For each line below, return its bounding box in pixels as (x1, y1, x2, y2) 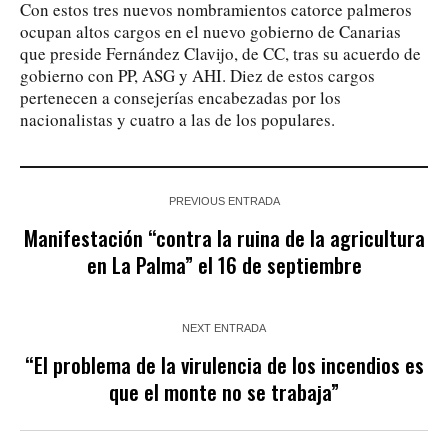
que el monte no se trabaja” (109, 375, 339, 407)
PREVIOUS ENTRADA (168, 194, 280, 207)
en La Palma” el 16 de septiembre (86, 248, 362, 280)
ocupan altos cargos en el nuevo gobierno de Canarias (20, 19, 401, 43)
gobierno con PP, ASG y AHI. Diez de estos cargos (20, 63, 375, 87)
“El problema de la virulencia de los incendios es (24, 348, 424, 380)
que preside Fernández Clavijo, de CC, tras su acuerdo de (20, 41, 421, 65)
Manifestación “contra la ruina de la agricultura (23, 221, 425, 253)
